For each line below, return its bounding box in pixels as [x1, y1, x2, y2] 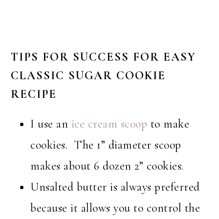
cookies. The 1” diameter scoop [30, 138, 181, 153]
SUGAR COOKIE [68, 68, 166, 83]
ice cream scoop [68, 117, 148, 131]
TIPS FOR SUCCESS [11, 50, 130, 65]
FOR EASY [133, 50, 197, 65]
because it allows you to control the [30, 201, 200, 216]
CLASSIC [11, 68, 65, 83]
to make [147, 117, 190, 131]
